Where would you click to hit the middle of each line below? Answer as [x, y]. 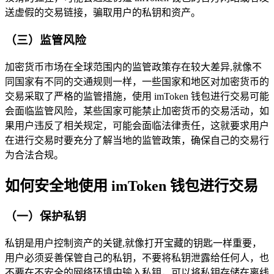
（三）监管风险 [46, 40]
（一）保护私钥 [46, 217]
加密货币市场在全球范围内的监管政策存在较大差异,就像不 [133, 67]
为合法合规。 [34, 155]
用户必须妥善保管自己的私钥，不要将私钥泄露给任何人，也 [137, 258]
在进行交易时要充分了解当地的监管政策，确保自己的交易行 [137, 140]
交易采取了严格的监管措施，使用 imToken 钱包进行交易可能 [137, 96]
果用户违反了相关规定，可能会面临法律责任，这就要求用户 [137, 125]
